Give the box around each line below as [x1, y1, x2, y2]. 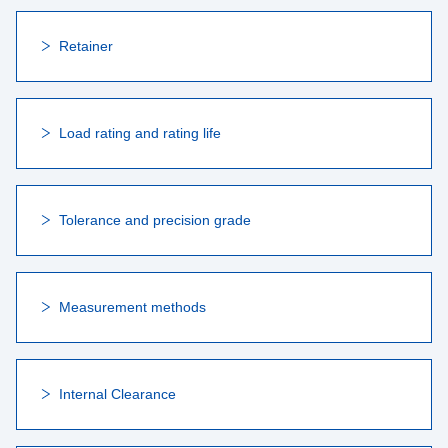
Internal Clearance [59, 386, 176, 402]
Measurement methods [59, 299, 206, 315]
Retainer [59, 38, 113, 54]
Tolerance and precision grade [59, 212, 251, 228]
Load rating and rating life [59, 125, 221, 141]
